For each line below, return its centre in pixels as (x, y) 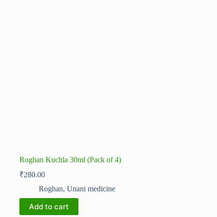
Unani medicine (91, 189)
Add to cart (49, 207)
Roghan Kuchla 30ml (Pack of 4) (70, 160)
